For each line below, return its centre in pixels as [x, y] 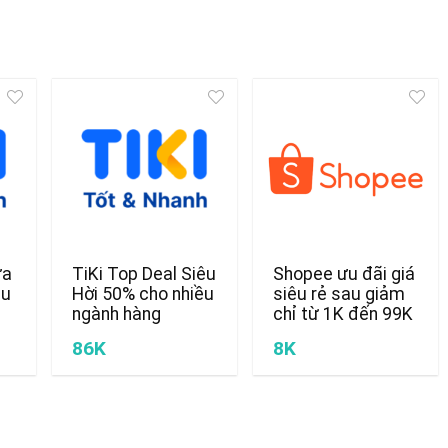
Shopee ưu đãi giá [343, 273]
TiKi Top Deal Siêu [144, 273]
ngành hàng [116, 313]
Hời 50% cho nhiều [143, 293]
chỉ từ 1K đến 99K [342, 313]
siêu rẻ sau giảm [338, 293]
